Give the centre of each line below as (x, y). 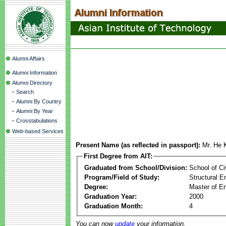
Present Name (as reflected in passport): (138, 145)
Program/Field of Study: (122, 177)
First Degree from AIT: (118, 156)
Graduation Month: (114, 206)
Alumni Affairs (29, 59)
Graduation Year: (110, 196)
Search (25, 92)
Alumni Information (35, 73)
